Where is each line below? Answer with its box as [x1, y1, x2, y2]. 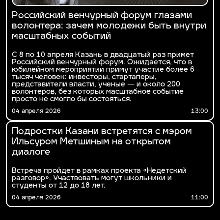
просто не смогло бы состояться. [12, 96, 132, 104]
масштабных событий [12, 32, 111, 42]
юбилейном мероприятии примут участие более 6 [12, 66, 194, 74]
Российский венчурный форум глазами [12, 11, 192, 21]
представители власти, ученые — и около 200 [12, 81, 180, 89]
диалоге [12, 148, 50, 158]
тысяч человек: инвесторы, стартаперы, [12, 74, 157, 82]
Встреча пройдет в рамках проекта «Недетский [12, 167, 187, 175]
